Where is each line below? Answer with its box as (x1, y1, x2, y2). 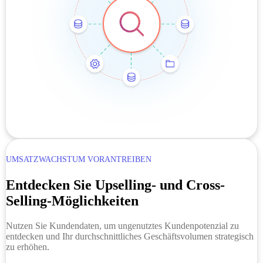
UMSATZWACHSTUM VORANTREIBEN (5, 155, 151, 164)
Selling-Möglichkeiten (5, 193, 139, 209)
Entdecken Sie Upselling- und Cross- (5, 177, 225, 193)
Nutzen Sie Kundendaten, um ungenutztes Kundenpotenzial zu (5, 221, 239, 231)
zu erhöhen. (5, 242, 49, 252)
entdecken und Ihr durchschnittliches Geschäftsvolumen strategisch (5, 231, 254, 242)
